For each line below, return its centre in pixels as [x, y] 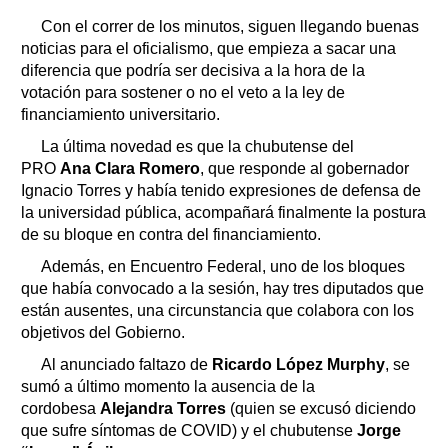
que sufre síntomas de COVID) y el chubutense [189, 430]
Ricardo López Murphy [296, 364]
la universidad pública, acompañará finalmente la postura [223, 212]
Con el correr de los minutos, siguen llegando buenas [230, 26]
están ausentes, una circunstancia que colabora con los [217, 310]
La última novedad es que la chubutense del [197, 146]
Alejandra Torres [163, 408]
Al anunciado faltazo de [124, 364]
